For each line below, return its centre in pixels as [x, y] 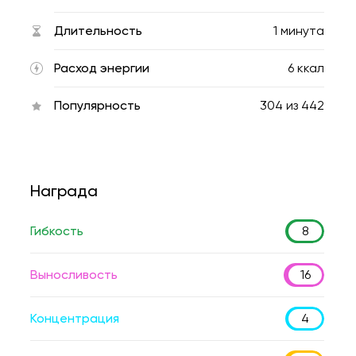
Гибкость [57, 231]
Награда [64, 191]
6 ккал [306, 68]
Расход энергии [102, 68]
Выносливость [74, 275]
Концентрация [75, 318]
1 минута [299, 31]
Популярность [97, 105]
